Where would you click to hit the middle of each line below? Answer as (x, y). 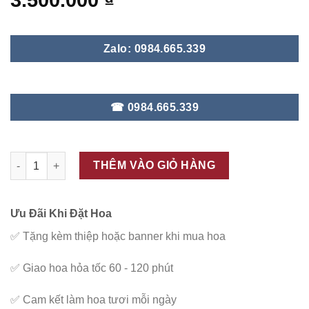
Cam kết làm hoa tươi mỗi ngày (98, 299)
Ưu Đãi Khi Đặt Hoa (61, 214)
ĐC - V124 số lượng (56, 159)
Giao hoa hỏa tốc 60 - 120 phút (97, 268)
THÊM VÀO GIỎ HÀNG (154, 166)
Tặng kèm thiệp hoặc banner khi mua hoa (123, 237)
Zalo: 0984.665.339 (154, 49)
